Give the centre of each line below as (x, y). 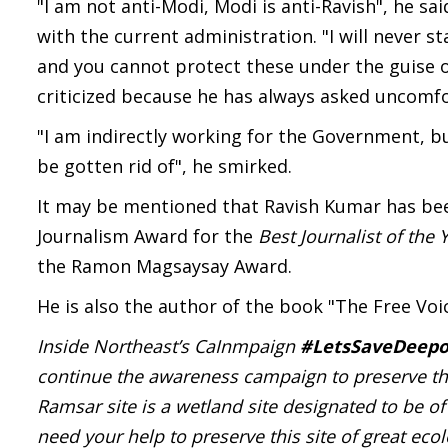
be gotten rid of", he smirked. (164, 166)
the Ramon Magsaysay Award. (164, 266)
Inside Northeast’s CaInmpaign (168, 346)
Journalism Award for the (147, 236)
